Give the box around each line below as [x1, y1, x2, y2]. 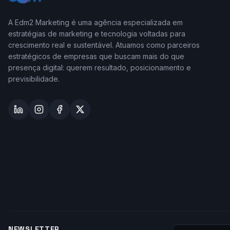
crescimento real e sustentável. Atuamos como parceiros [8, 41, 200, 49]
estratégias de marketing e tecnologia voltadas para [8, 29, 185, 38]
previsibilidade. [8, 74, 60, 83]
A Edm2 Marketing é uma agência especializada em [8, 18, 183, 27]
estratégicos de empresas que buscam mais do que [8, 52, 184, 61]
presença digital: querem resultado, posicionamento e [8, 63, 191, 72]
